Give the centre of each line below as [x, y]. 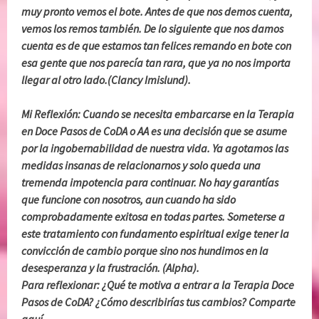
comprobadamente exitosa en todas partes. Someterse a [153, 216]
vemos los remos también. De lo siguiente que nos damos [153, 28]
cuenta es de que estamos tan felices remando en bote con [157, 45]
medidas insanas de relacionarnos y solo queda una [141, 165]
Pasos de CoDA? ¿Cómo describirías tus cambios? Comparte [159, 302]
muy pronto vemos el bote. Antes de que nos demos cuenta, [157, 11]
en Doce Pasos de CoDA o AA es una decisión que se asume [155, 131]
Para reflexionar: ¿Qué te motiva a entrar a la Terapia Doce [158, 284]
